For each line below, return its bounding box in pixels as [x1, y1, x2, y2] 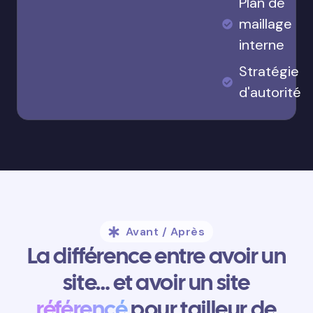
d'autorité [239, 83, 301, 102]
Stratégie [239, 62, 299, 81]
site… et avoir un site [62, 268, 251, 298]
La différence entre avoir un [27, 241, 286, 271]
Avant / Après [125, 224, 205, 240]
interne [239, 36, 284, 54]
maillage [239, 15, 292, 34]
